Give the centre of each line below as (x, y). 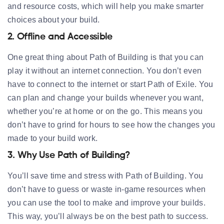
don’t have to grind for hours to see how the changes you (111, 125)
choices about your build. (54, 20)
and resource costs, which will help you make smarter (106, 6)
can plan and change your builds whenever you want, (105, 98)
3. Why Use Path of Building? (69, 155)
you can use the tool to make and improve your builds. (106, 203)
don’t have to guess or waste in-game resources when (107, 189)
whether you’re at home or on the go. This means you (105, 111)
